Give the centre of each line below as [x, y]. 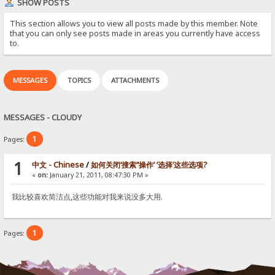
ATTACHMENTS [135, 80]
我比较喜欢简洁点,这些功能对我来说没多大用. [87, 197]
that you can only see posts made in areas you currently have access [135, 33]
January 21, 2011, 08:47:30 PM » [98, 175]
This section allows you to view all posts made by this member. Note [134, 23]
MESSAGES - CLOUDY [43, 117]
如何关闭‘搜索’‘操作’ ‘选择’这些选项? [149, 165]
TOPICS [79, 80]
